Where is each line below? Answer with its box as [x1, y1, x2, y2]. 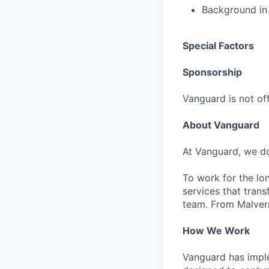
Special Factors [183, 40, 254, 52]
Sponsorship [183, 66, 242, 78]
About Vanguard [183, 119, 259, 131]
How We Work [183, 225, 250, 237]
